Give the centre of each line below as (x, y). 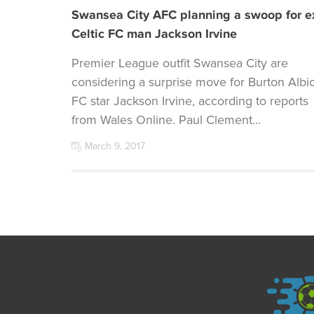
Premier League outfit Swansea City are (180, 63)
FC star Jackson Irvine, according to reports (190, 101)
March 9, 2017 (115, 146)
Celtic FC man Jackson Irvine (154, 34)
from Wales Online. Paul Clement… (166, 120)
